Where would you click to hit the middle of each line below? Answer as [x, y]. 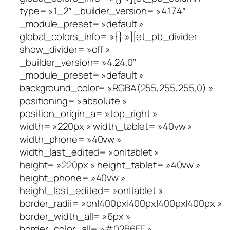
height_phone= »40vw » [73, 177]
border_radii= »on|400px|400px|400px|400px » [121, 203]
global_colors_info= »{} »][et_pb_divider [108, 36]
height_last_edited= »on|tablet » [91, 190]
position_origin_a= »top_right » [89, 113]
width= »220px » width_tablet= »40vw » [106, 126]
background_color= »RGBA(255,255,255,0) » [117, 88]
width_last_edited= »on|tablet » [89, 152]
